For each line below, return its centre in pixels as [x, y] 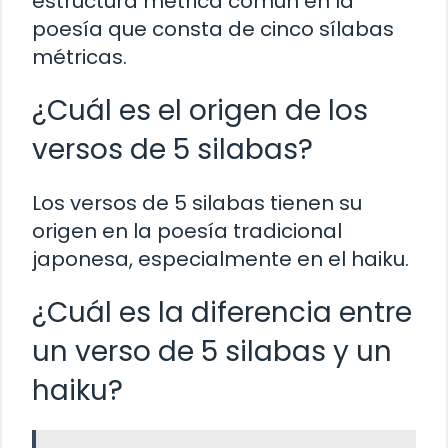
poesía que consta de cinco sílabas [213, 28]
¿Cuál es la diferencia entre [222, 312]
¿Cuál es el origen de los [200, 110]
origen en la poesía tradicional [187, 230]
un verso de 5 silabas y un [212, 351]
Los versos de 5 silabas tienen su [197, 202]
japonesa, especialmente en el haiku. [220, 258]
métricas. [79, 56]
